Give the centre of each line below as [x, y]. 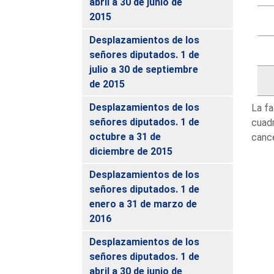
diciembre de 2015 [131, 151]
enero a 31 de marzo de [143, 204]
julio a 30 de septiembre [144, 69]
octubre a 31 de [125, 136]
